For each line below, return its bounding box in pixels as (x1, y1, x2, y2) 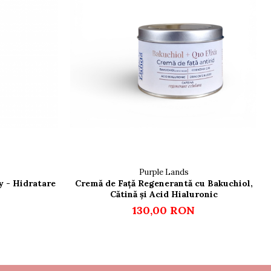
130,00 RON (132, 203, 195, 218)
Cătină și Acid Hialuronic (109, 189, 218, 200)
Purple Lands (139, 167, 189, 178)
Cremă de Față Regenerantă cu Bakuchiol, (74, 178, 253, 189)
